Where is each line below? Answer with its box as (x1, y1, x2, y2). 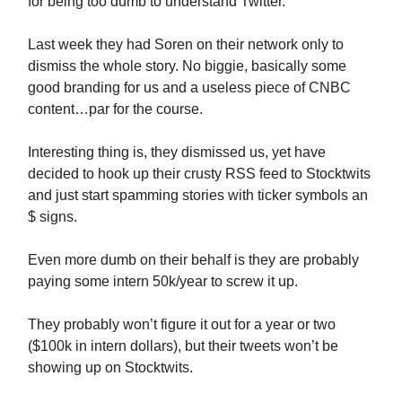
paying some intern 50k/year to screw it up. (28, 274, 298, 289)
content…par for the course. (28, 101, 203, 117)
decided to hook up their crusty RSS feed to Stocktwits (28, 166, 371, 181)
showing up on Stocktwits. (28, 360, 193, 375)
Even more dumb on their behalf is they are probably (28, 252, 359, 267)
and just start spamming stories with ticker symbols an (28, 188, 368, 203)
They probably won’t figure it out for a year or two (28, 317, 336, 332)
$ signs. (28, 209, 77, 224)
